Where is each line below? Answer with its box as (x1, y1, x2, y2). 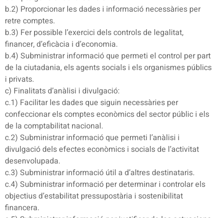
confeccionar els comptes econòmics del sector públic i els (5, 109, 209, 121)
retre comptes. (5, 15, 55, 27)
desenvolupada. (5, 155, 60, 167)
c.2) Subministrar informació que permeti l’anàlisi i (5, 132, 180, 144)
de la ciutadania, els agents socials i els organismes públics (5, 62, 212, 74)
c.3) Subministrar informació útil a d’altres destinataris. (5, 167, 195, 179)
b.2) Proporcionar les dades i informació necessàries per (5, 3, 200, 16)
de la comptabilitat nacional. (5, 120, 103, 132)
